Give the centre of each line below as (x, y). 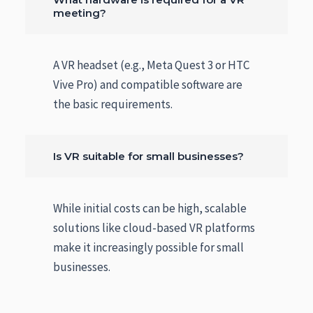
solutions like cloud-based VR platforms (154, 228)
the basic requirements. (113, 104)
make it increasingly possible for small (149, 248)
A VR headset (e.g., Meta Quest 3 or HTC (152, 65)
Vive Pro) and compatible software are (148, 85)
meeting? (80, 13)
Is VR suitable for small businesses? (149, 156)
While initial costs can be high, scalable (150, 209)
